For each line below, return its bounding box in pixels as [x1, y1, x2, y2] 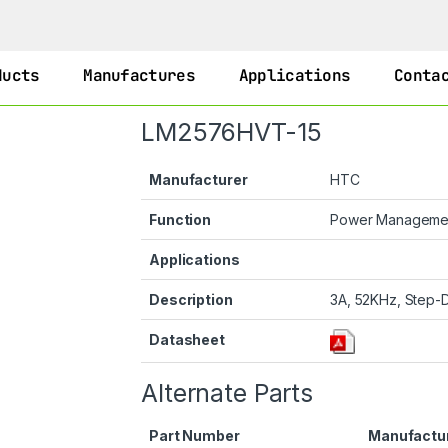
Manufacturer [149, 171, 248, 188]
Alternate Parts [141, 378, 314, 408]
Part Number [149, 427, 240, 444]
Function [149, 211, 212, 228]
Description [149, 291, 233, 308]
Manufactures [83, 65, 195, 86]
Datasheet [149, 331, 225, 348]
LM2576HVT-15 [141, 117, 322, 147]
